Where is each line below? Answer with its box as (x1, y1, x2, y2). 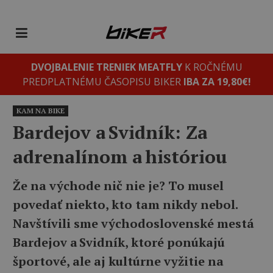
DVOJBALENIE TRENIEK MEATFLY (30, 60, 182, 74)
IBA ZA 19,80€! (183, 75, 251, 88)
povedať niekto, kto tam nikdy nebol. (13, 196, 238, 213)
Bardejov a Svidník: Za (13, 120, 208, 144)
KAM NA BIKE (16, 106, 65, 115)
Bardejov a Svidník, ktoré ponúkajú (13, 234, 225, 250)
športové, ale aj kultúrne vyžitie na (13, 253, 224, 269)
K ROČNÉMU (182, 60, 243, 74)
